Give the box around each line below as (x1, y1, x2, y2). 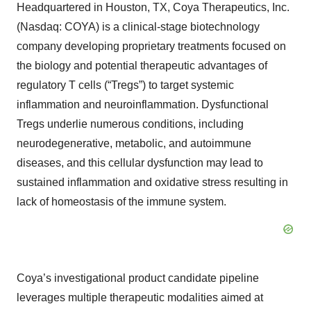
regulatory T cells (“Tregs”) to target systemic (17, 79, 234, 92)
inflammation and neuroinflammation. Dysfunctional (17, 99, 269, 111)
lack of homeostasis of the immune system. (17, 196, 226, 208)
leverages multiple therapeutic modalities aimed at (17, 292, 263, 304)
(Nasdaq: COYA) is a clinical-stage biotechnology (17, 21, 260, 33)
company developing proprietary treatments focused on (17, 40, 286, 53)
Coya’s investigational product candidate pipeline (17, 272, 259, 285)
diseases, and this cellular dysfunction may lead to (17, 157, 263, 169)
